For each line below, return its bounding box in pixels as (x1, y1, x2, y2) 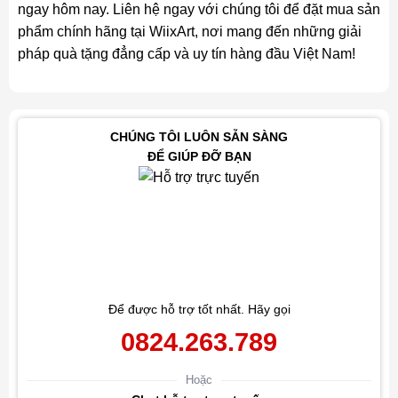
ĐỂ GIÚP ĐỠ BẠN (147, 149, 251, 164)
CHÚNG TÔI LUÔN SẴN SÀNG (110, 130, 288, 145)
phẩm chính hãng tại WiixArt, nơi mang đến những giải (17, 23, 362, 39)
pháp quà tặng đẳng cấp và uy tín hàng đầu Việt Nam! (17, 45, 355, 61)
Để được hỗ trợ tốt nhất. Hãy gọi (107, 302, 291, 317)
